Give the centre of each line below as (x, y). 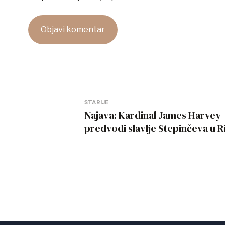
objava (57, 128)
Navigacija (73, 104)
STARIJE (96, 103)
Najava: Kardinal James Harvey (153, 115)
